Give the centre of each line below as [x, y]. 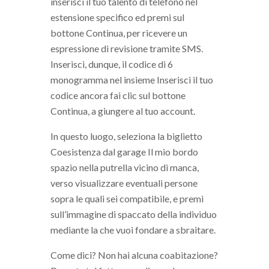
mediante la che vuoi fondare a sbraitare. [133, 229]
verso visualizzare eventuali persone [124, 183]
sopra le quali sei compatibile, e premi [127, 198]
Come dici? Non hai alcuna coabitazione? [134, 255]
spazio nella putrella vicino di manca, [125, 167]
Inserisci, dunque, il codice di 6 [112, 64]
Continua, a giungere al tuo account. [123, 110]
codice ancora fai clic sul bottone [118, 95]
